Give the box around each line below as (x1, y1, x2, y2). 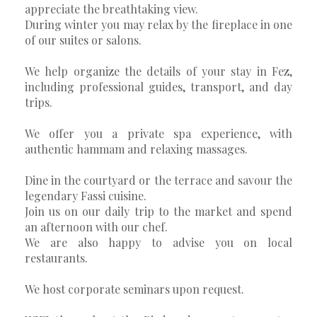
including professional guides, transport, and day (25, 79, 292, 94)
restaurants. (25, 250, 88, 265)
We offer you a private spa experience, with (25, 125, 292, 141)
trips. (25, 94, 52, 110)
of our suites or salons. (25, 32, 142, 47)
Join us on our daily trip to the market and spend (25, 203, 292, 219)
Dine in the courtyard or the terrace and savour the (25, 172, 292, 188)
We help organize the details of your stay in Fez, (25, 63, 292, 79)
